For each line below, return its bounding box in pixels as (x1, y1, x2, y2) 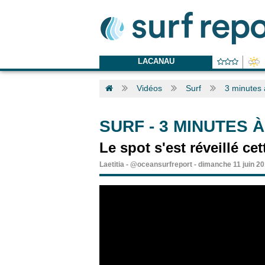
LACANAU (137, 57, 174, 66)
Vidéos (137, 83, 162, 93)
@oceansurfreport (130, 160, 192, 169)
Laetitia (99, 160, 124, 169)
